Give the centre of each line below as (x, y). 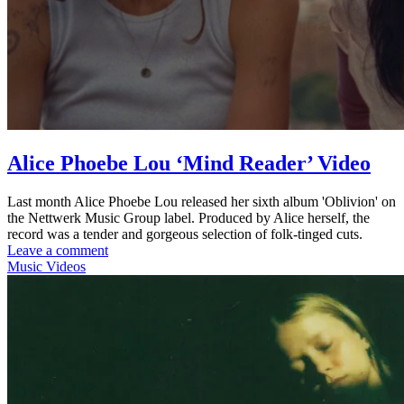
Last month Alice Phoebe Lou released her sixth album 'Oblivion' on (202, 201)
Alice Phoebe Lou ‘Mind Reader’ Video (189, 163)
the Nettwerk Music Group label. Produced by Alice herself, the (188, 217)
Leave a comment (58, 250)
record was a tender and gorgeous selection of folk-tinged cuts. (185, 234)
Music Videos (46, 266)
